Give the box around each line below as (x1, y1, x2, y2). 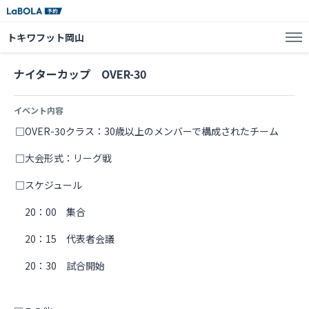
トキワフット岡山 (7, 30, 84, 44)
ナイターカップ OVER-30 (14, 66, 146, 82)
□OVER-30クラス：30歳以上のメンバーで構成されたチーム (15, 124, 279, 138)
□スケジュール (15, 178, 82, 192)
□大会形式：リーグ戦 (15, 151, 112, 165)
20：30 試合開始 (15, 259, 105, 272)
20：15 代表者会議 (15, 232, 114, 246)
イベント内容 (14, 104, 63, 116)
